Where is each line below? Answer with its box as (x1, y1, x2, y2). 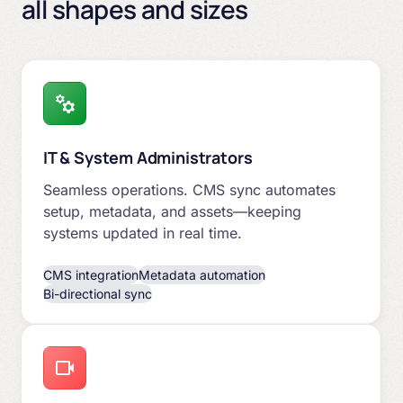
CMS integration (43, 266, 139, 282)
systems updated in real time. (43, 223, 242, 242)
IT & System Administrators (43, 146, 253, 168)
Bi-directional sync (43, 285, 152, 301)
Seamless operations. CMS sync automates (43, 180, 336, 199)
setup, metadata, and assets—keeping (43, 201, 301, 220)
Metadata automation (139, 266, 265, 282)
